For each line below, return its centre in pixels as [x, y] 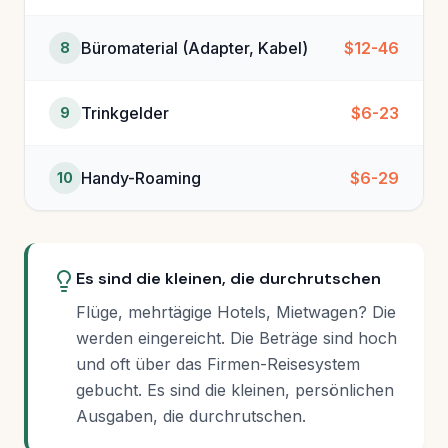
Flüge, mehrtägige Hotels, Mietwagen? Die [236, 312]
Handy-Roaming [141, 178]
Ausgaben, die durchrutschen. [191, 416]
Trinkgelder [125, 113]
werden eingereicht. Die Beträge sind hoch [236, 338]
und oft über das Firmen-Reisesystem [218, 364]
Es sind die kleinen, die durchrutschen [228, 279]
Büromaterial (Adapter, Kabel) [194, 48]
